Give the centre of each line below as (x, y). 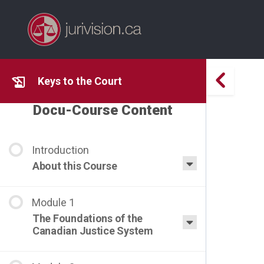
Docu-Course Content (103, 110)
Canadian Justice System (93, 231)
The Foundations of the (88, 218)
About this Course (75, 166)
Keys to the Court (80, 81)
